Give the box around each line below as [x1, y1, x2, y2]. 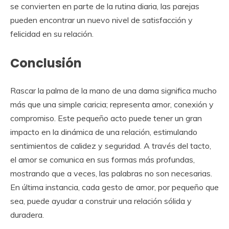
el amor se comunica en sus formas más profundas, [10, 154, 195, 165]
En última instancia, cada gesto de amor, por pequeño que [10, 181, 219, 192]
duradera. [10, 209, 44, 220]
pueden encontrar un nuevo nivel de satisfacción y [10, 14, 193, 25]
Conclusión [10, 54, 82, 72]
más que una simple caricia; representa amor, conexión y [10, 99, 214, 109]
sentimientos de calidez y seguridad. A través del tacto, [10, 140, 211, 151]
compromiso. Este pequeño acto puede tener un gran [10, 112, 202, 123]
